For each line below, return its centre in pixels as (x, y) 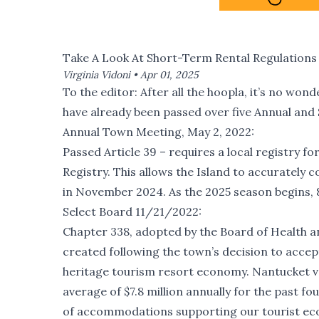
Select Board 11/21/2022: (132, 211)
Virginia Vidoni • (101, 74)
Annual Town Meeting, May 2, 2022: (158, 131)
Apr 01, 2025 (169, 74)
